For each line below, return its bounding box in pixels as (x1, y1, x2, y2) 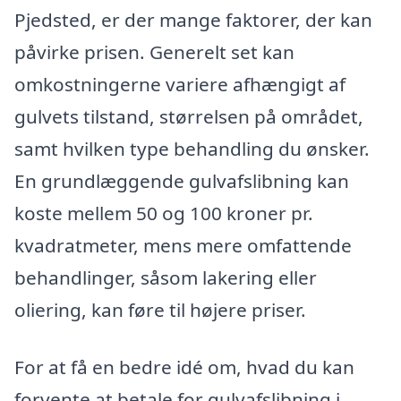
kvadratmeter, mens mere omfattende (14, 232, 352, 258)
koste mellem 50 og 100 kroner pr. (14, 200, 313, 226)
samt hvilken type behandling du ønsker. (14, 135, 370, 161)
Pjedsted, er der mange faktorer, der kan (14, 6, 372, 32)
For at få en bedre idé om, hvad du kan (14, 354, 354, 380)
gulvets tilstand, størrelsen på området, (14, 103, 363, 129)
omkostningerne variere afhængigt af (14, 71, 346, 97)
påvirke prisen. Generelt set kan (14, 38, 294, 64)
